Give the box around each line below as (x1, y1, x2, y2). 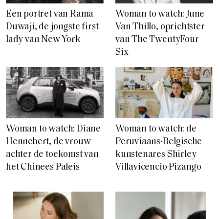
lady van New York (6, 35, 81, 44)
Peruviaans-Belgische (115, 137, 202, 147)
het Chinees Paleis (6, 162, 80, 172)
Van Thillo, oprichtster (115, 22, 205, 32)
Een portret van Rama (6, 9, 94, 19)
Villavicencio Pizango (115, 162, 202, 172)
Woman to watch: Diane (6, 124, 101, 134)
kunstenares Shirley (115, 150, 197, 159)
